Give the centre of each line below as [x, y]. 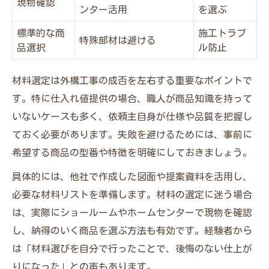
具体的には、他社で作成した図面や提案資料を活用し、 [132, 176]
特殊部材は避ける [118, 40]
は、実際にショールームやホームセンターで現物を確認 [132, 212]
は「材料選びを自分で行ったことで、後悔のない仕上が [132, 248]
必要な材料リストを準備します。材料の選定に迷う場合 [132, 194]
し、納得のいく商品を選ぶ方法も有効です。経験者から [132, 230]
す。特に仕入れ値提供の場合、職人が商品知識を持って [132, 98]
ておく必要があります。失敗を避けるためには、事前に [132, 134]
